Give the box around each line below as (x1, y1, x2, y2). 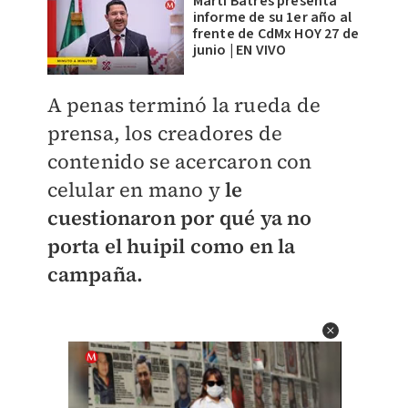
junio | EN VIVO (192, 40, 287, 60)
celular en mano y (46, 176, 226, 203)
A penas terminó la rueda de (46, 91, 321, 118)
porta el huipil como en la (46, 232, 296, 260)
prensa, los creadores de (46, 119, 283, 147)
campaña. (46, 260, 144, 288)
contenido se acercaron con (46, 148, 312, 175)
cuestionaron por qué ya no (46, 204, 312, 231)
